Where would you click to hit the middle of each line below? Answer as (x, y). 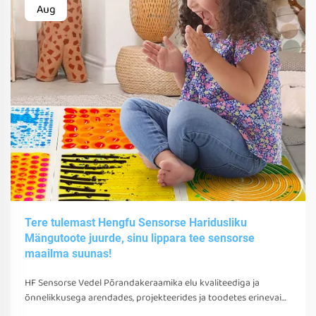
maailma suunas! (68, 253)
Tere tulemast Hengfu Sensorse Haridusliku (136, 222)
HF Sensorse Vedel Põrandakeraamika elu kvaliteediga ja (142, 282)
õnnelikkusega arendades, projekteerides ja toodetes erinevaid (156, 297)
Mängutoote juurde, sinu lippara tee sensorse (140, 238)
